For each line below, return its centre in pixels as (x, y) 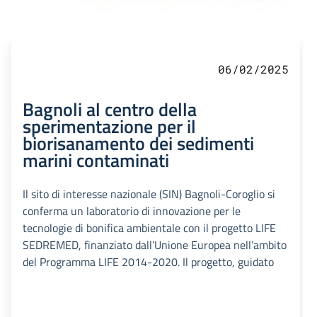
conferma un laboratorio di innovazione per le (132, 211)
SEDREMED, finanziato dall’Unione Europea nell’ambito (155, 245)
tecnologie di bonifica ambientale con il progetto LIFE (149, 228)
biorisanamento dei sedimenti (138, 143)
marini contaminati (96, 160)
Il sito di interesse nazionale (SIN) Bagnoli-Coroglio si (149, 194)
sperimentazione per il (109, 126)
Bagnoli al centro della (110, 109)
